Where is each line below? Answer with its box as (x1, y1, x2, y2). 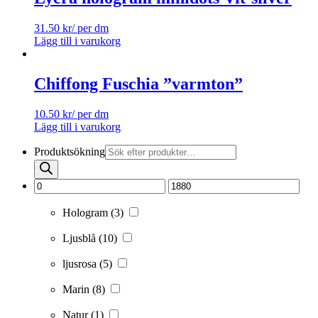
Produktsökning (34, 146, 105, 158)
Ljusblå (62, 232, 99, 244)
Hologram (62, 207, 111, 219)
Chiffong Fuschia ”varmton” (34, 75, 243, 94)
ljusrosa (62, 258, 99, 270)
